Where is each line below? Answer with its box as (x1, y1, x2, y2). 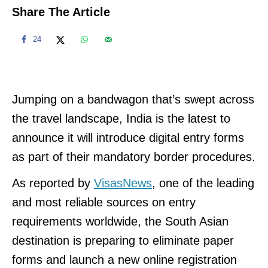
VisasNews (94, 176, 152, 190)
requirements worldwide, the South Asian (12, 214, 229, 228)
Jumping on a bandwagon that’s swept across (12, 92, 254, 106)
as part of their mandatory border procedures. (12, 150, 255, 163)
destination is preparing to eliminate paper (12, 233, 234, 247)
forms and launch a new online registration (12, 252, 237, 266)
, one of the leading (152, 176, 254, 190)
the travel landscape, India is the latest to (12, 111, 230, 125)
